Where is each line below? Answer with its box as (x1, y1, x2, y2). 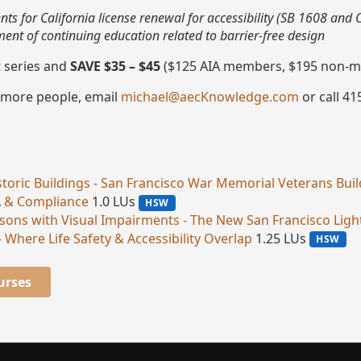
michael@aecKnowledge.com (121, 88, 299, 106)
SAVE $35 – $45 (70, 57, 160, 76)
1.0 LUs (92, 193, 135, 211)
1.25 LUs (255, 229, 306, 247)
